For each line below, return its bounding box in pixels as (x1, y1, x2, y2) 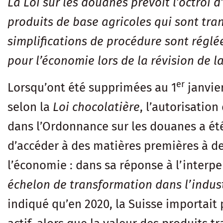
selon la (7, 100, 53, 114)
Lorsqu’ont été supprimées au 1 (7, 81, 176, 95)
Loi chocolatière (53, 100, 140, 114)
